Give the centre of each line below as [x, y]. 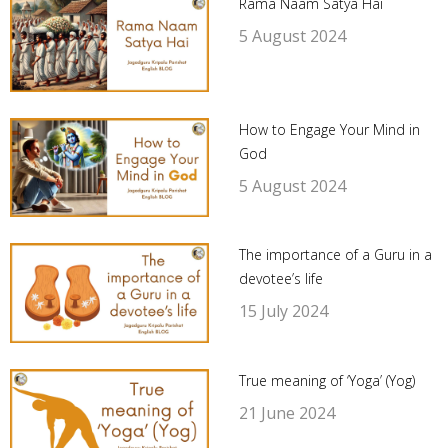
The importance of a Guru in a [335, 255]
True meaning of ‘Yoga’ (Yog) [326, 380]
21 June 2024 [286, 412]
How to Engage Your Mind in [329, 129]
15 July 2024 [283, 311]
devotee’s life [280, 279]
